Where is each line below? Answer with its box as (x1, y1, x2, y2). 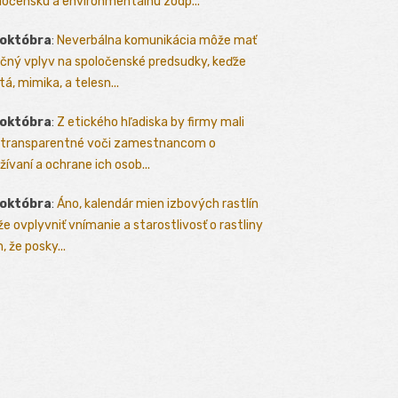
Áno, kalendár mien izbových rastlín (57, 196, 259, 212)
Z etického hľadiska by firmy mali (57, 115, 244, 131)
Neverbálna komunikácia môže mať (57, 33, 257, 49)
